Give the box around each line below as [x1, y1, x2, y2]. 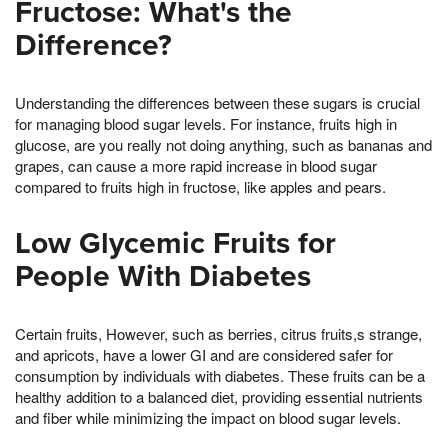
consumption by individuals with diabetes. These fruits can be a [15, 365, 425, 387]
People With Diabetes [15, 258, 311, 296]
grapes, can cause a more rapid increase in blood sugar [15, 155, 377, 177]
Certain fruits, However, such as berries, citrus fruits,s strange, [15, 323, 422, 345]
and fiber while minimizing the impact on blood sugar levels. [15, 407, 401, 429]
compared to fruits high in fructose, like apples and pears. [15, 176, 386, 198]
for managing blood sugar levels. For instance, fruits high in [15, 113, 397, 135]
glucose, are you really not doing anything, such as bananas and [15, 134, 432, 156]
